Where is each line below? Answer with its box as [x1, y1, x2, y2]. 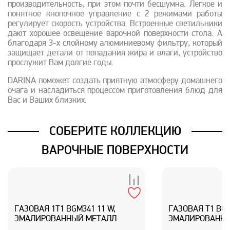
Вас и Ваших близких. [8, 97, 87, 105]
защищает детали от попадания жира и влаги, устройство [8, 49, 222, 57]
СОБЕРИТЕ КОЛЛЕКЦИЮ [49, 124, 181, 138]
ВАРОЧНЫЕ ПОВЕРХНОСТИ [42, 143, 188, 157]
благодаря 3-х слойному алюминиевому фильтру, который [8, 40, 222, 48]
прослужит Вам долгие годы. [8, 59, 113, 67]
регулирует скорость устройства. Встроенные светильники [8, 20, 222, 28]
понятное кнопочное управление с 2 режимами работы [8, 10, 222, 18]
